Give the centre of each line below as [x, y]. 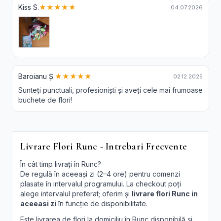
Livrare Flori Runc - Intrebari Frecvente [104, 147]
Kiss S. [29, 7]
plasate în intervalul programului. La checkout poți [101, 184]
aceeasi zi [38, 204]
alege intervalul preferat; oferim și [76, 194]
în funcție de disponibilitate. [102, 204]
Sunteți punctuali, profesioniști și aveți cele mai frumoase [110, 90]
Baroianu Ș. [37, 76]
